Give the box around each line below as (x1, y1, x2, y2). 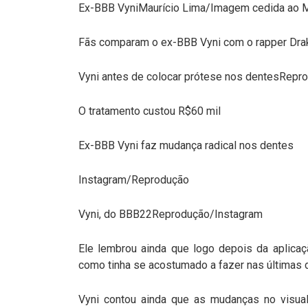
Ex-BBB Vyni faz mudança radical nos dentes (78, 138, 294, 152)
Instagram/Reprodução (78, 173, 189, 186)
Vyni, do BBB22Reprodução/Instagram (78, 207, 263, 221)
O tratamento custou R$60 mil (78, 104, 221, 118)
